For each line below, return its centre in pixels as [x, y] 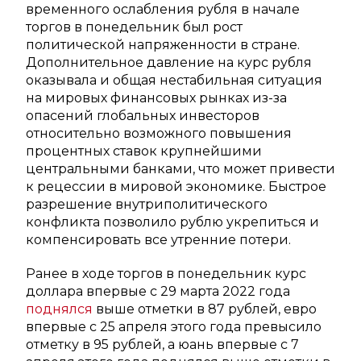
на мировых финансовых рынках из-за [156, 98]
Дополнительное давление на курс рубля [169, 62]
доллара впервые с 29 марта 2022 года [158, 291]
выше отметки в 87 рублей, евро [206, 309]
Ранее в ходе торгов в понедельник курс [166, 273]
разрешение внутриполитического [147, 204]
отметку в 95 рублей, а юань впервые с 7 [162, 344]
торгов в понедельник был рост [134, 27]
